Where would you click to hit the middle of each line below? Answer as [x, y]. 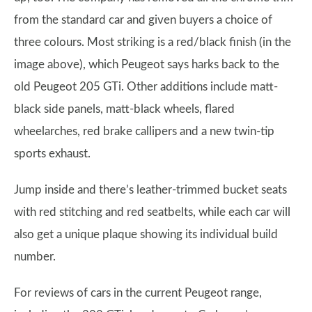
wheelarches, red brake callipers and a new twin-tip [144, 131]
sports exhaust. [52, 154]
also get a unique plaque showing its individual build [146, 234]
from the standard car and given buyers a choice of [143, 20]
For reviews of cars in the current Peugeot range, [138, 293]
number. [35, 257]
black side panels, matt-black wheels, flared [124, 109]
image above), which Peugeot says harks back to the [147, 64]
